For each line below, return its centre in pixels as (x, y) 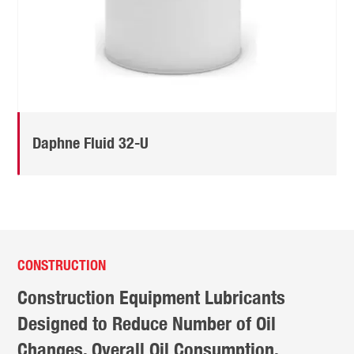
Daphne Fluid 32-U (91, 143)
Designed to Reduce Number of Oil (147, 323)
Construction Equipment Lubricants (152, 297)
